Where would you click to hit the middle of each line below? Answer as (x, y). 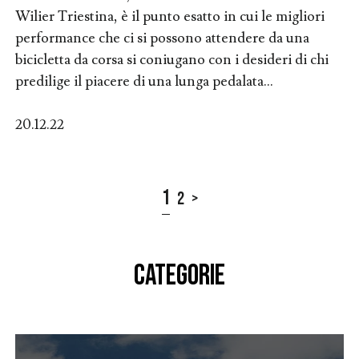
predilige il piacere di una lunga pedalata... (144, 81)
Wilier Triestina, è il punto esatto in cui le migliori (169, 16)
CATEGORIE (179, 276)
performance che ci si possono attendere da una (162, 38)
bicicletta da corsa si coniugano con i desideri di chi (171, 60)
